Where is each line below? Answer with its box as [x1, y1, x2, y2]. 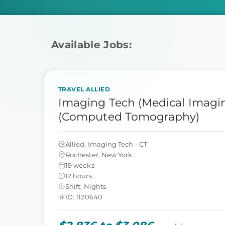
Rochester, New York [65, 150, 133, 159]
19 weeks [65, 161, 94, 169]
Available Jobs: [51, 39, 132, 51]
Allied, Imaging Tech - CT [65, 140, 147, 148]
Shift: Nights [65, 182, 106, 190]
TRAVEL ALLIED [58, 85, 110, 93]
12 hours [65, 171, 92, 180]
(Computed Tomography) [58, 110, 200, 124]
